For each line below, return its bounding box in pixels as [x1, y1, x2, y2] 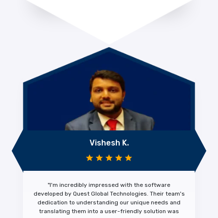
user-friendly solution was [105, 208, 179, 215]
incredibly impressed [59, 182, 119, 189]
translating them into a [39, 208, 105, 215]
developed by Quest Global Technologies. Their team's [33, 190, 185, 198]
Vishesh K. [89, 138, 129, 148]
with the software [119, 182, 170, 189]
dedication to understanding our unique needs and [37, 199, 181, 206]
